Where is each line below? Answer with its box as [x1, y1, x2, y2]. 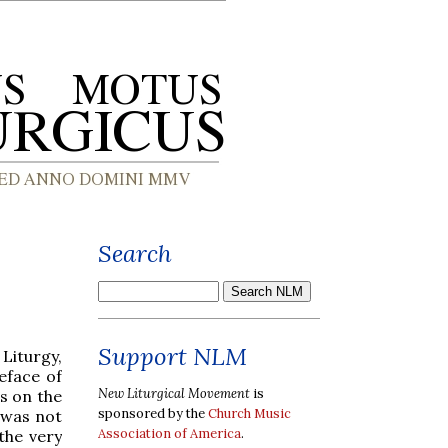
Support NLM [98, 341, 247, 372]
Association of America [98, 424, 241, 442]
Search [98, 238, 172, 269]
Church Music [208, 404, 291, 422]
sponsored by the [98, 404, 208, 422]
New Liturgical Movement [98, 384, 250, 402]
